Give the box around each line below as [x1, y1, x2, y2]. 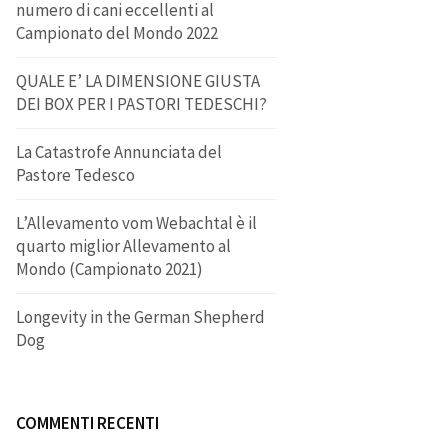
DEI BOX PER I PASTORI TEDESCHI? [16, 93, 267, 115]
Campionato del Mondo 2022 [16, 22, 218, 44]
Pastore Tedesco [16, 164, 135, 186]
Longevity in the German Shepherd [16, 306, 265, 328]
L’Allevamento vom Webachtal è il [16, 212, 257, 234]
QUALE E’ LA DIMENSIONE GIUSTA [16, 70, 260, 92]
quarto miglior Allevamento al [16, 235, 231, 257]
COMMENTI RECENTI [16, 412, 159, 434]
